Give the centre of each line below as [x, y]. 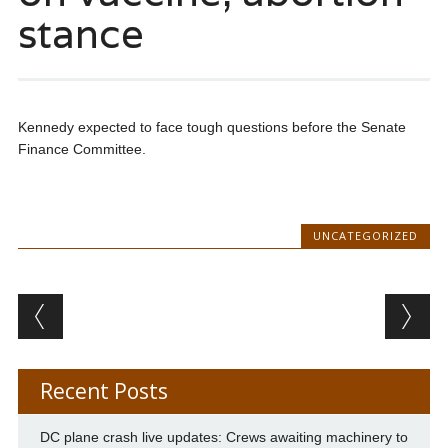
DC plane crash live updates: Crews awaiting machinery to [223, 437]
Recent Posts [103, 391]
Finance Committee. [81, 149]
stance [80, 33]
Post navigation [146, 310]
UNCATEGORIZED [366, 236]
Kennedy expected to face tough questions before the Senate [211, 127]
